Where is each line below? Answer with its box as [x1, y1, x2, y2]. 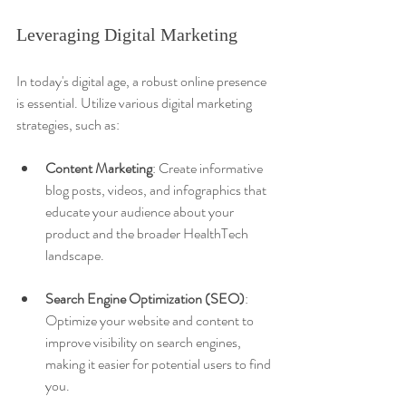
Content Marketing [45, 157, 152, 179]
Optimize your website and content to [45, 309, 256, 331]
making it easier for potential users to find [45, 353, 274, 374]
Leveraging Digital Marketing [16, 24, 237, 44]
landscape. [45, 244, 104, 266]
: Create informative [152, 157, 266, 179]
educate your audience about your [45, 200, 237, 222]
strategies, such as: [16, 113, 120, 135]
